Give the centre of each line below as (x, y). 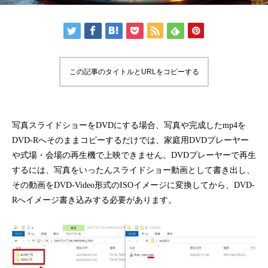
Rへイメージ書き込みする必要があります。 (94, 200)
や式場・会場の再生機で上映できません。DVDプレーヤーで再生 (134, 156)
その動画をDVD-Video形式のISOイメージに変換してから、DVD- (133, 185)
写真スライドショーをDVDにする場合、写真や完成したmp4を (129, 126)
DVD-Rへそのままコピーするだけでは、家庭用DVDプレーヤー (130, 141)
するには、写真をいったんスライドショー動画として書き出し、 (133, 170)
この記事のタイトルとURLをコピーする (134, 72)
